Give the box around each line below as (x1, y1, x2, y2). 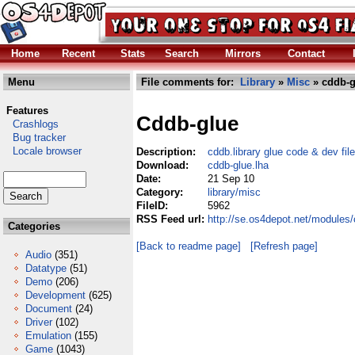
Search (165, 48, 199, 59)
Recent (62, 48, 95, 59)
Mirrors (225, 48, 261, 59)
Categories (5, 220, 60, 232)
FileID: (136, 200, 171, 212)
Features (6, 105, 48, 116)
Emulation (25, 330, 71, 342)
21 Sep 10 (208, 173, 254, 185)
